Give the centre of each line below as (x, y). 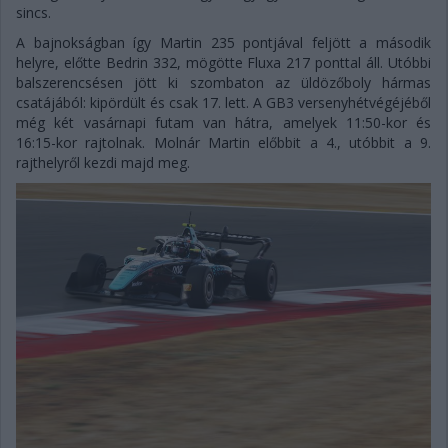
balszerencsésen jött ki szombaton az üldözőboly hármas (223, 82)
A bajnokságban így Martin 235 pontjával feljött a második (223, 42)
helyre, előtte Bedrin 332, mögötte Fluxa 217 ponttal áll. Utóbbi (223, 62)
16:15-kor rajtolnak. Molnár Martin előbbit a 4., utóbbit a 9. (223, 142)
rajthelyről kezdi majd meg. (103, 162)
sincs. (33, 12)
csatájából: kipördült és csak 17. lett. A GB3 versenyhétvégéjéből (223, 102)
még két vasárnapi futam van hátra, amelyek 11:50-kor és (223, 122)
